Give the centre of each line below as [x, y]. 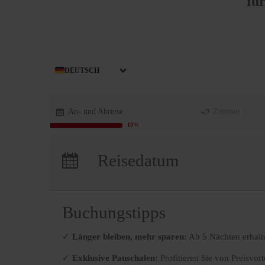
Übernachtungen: [127, 165]
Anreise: [96, 144]
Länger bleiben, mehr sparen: [130, 237]
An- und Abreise [96, 112]
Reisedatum [138, 161]
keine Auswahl [180, 144]
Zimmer [227, 112]
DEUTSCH [82, 71]
